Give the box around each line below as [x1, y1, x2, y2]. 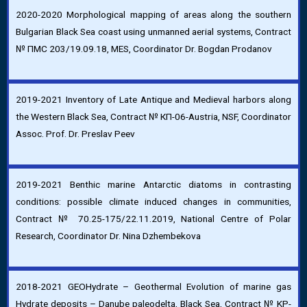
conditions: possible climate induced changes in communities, [16, 195, 291, 207]
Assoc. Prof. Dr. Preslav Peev [16, 127, 135, 139]
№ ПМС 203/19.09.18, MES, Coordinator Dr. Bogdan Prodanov [16, 42, 272, 54]
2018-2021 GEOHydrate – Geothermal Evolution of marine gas [16, 280, 291, 292]
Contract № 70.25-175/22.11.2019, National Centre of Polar [16, 212, 291, 224]
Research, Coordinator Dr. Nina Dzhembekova [16, 230, 201, 241]
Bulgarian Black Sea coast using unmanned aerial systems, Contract [16, 25, 291, 37]
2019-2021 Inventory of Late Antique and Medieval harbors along [16, 93, 291, 105]
